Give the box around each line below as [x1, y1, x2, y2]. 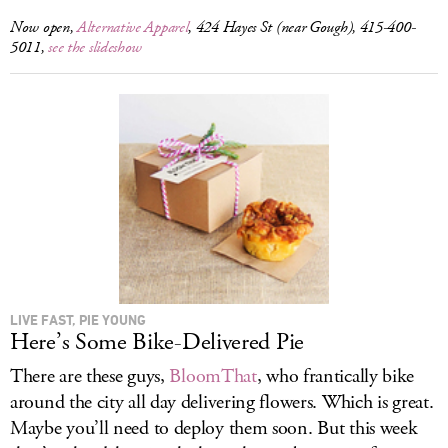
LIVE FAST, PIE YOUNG [10, 311, 146, 328]
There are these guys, [10, 363, 170, 390]
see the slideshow [48, 37, 143, 58]
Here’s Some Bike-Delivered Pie [10, 326, 304, 358]
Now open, [10, 17, 77, 38]
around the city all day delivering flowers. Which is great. [10, 389, 434, 416]
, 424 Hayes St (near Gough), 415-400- [188, 17, 416, 38]
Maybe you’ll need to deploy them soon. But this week [10, 415, 418, 442]
